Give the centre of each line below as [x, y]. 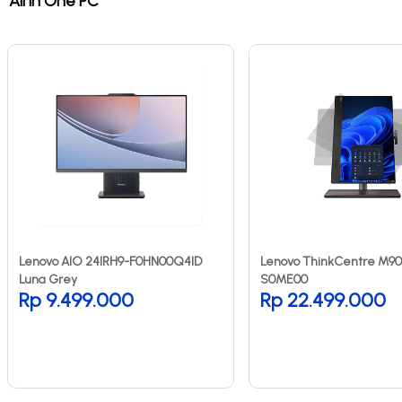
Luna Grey [48, 279]
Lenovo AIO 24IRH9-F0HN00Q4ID [110, 261]
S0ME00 [284, 279]
